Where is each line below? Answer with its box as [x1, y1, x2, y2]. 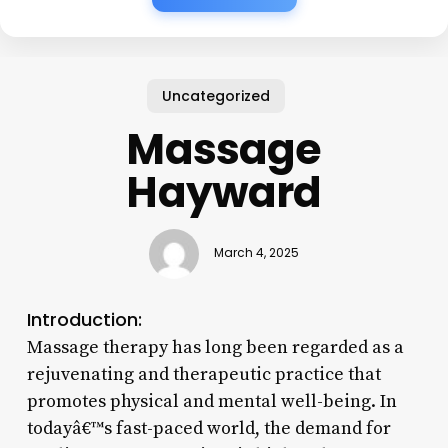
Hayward [126, 162, 322, 222]
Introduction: [26, 306, 142, 332]
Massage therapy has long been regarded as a [26, 335, 404, 359]
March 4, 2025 [213, 245, 299, 262]
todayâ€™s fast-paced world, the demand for [26, 416, 391, 440]
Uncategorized [162, 85, 271, 106]
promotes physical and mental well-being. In [26, 389, 397, 413]
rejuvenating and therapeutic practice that [26, 362, 381, 386]
